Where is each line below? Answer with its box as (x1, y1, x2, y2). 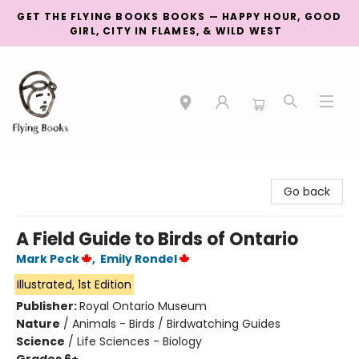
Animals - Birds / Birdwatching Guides (72, 316, 280, 332)
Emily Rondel (100, 251, 177, 267)
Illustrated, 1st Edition (16, 276, 131, 292)
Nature (16, 316, 60, 332)
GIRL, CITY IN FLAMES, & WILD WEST (70, 24, 289, 38)
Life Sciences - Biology (77, 333, 202, 349)
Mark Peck (16, 251, 79, 267)
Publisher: (16, 298, 79, 314)
